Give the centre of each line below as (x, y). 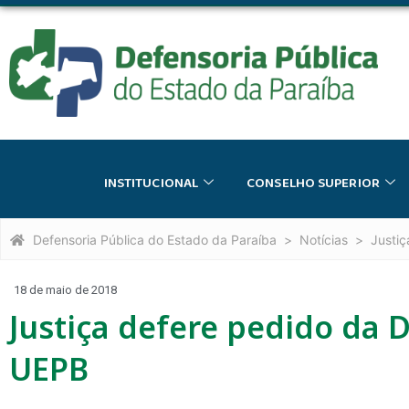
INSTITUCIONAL (151, 183)
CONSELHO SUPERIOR (313, 183)
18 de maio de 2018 (65, 289)
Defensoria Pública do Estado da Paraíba (155, 239)
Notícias (324, 239)
